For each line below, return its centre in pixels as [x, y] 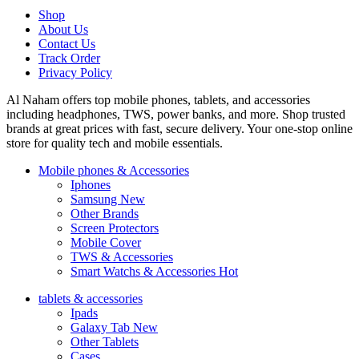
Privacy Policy [75, 72]
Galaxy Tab [102, 327]
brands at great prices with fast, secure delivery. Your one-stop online [179, 128]
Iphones [91, 184]
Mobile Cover [106, 242]
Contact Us [67, 43]
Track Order [69, 58]
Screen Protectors [115, 228]
